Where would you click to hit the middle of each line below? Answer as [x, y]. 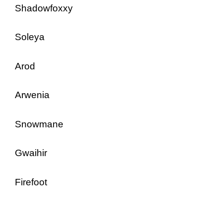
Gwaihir [31, 153]
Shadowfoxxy [44, 8]
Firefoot [31, 182]
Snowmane [39, 124]
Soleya [30, 37]
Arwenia [32, 95]
